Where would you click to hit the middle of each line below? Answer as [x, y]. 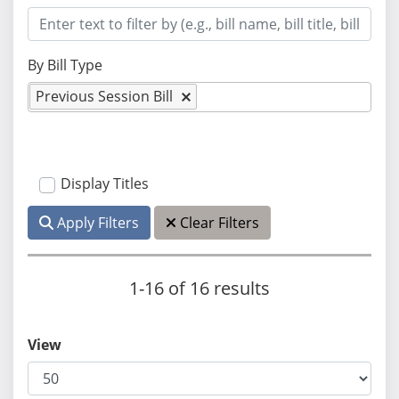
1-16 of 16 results [199, 289]
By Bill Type [65, 65]
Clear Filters [217, 223]
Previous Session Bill [105, 97]
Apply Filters [98, 223]
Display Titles [104, 183]
